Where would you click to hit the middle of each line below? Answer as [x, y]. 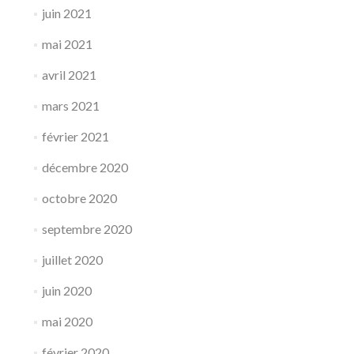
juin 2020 [66, 290]
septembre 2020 [87, 229]
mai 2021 [67, 44]
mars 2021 [70, 105]
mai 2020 [67, 321]
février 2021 [75, 136]
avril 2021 [69, 75]
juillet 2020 [72, 260]
